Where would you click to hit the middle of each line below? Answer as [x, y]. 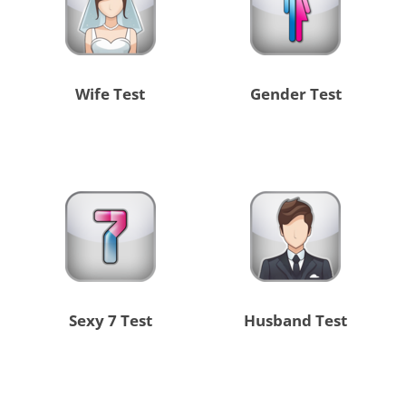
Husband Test [296, 321]
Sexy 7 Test [110, 321]
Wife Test [111, 94]
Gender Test [295, 94]
